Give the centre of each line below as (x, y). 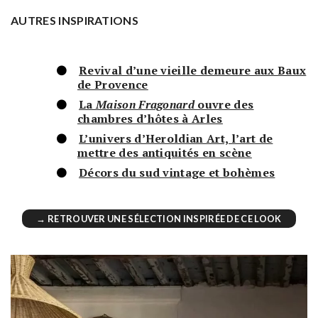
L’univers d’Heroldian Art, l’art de (176, 138)
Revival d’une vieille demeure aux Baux (193, 70)
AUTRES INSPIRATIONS (75, 20)
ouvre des (224, 104)
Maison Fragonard (145, 104)
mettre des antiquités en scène (165, 152)
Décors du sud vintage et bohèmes (177, 172)
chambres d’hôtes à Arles (150, 118)
